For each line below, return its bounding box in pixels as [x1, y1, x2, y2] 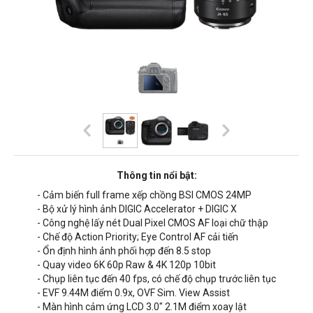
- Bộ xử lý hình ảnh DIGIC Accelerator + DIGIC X [37, 203, 237, 214]
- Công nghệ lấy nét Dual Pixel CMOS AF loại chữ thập [37, 217, 268, 228]
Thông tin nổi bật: [116, 169, 197, 181]
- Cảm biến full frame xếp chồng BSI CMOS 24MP [37, 189, 252, 201]
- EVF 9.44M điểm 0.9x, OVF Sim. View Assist [37, 286, 230, 298]
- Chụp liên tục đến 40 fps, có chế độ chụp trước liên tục [37, 272, 276, 284]
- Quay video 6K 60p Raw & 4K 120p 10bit [37, 259, 216, 270]
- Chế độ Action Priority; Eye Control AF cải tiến [37, 231, 238, 242]
